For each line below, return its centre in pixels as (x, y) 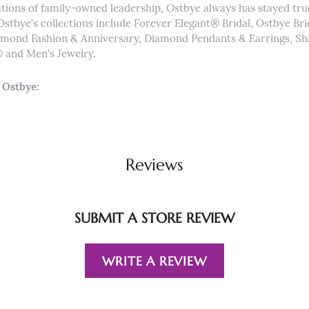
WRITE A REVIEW (154, 261)
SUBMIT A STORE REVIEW (154, 218)
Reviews (154, 165)
